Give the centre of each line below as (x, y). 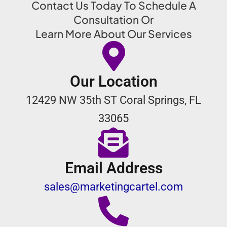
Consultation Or (113, 20)
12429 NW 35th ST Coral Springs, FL (113, 100)
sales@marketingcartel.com (113, 187)
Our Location (113, 82)
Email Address (113, 168)
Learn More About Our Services (113, 34)
